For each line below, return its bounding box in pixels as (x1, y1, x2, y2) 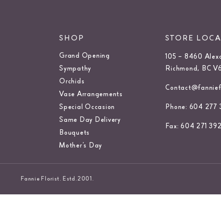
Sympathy (59, 65, 91, 72)
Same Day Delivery (59, 116, 121, 123)
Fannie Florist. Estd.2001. (21, 176, 94, 182)
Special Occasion (59, 104, 115, 110)
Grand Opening (59, 52, 110, 59)
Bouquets (59, 129, 90, 136)
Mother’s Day (59, 142, 102, 149)
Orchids (59, 78, 85, 85)
